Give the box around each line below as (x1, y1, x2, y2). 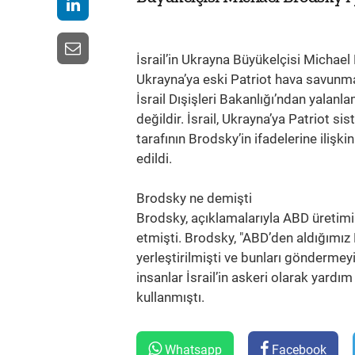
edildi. (136, 151, 172, 166)
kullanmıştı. (136, 289, 204, 305)
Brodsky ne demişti (136, 190, 252, 206)
